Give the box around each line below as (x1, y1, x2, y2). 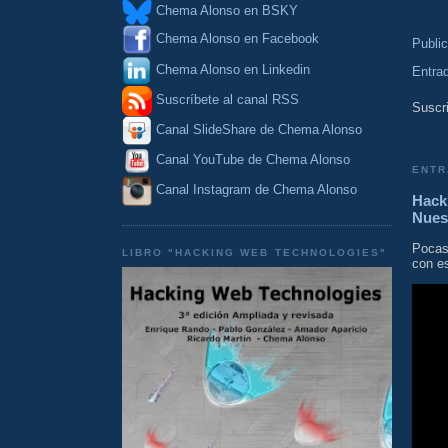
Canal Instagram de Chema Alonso (156, 182, 357, 198)
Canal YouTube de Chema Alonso (156, 152, 350, 168)
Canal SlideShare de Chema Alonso (156, 122, 362, 138)
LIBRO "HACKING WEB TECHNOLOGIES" (122, 246, 387, 258)
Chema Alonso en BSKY (152, 3, 298, 19)
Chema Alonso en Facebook (156, 31, 319, 47)
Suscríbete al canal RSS (156, 92, 299, 108)
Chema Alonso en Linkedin (152, 61, 310, 77)
